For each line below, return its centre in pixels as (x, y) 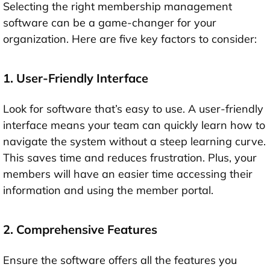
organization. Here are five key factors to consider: (130, 39)
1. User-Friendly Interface (76, 78)
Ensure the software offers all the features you (120, 260)
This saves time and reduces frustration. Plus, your (130, 157)
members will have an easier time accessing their (128, 174)
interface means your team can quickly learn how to (134, 125)
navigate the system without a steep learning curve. (134, 141)
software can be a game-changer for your (110, 22)
